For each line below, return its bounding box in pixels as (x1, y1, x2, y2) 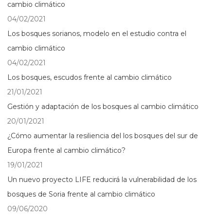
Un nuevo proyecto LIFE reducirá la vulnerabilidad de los (7, 175, 197, 184)
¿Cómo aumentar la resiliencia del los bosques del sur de (7, 131, 198, 140)
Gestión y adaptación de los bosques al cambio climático (7, 102, 199, 111)
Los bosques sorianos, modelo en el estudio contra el (7, 29, 186, 38)
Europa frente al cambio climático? (7, 146, 126, 155)
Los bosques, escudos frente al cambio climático (7, 73, 172, 82)
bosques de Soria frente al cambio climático (7, 190, 155, 199)
